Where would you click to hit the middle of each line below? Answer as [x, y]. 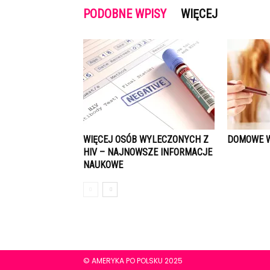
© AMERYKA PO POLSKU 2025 [133, 261]
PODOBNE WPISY [125, 14]
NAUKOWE [103, 165]
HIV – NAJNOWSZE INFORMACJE [148, 152]
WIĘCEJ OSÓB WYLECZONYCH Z [146, 140]
